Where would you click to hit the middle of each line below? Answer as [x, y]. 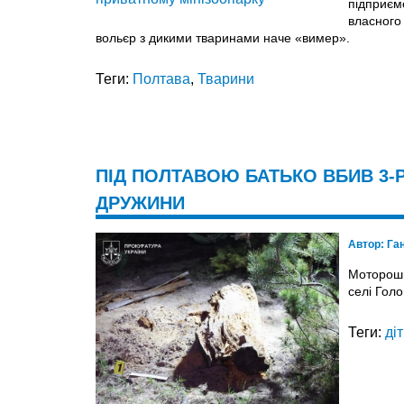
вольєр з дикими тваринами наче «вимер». [223, 37]
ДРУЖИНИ [140, 202]
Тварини [226, 78]
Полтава [161, 78]
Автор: [367, 244]
